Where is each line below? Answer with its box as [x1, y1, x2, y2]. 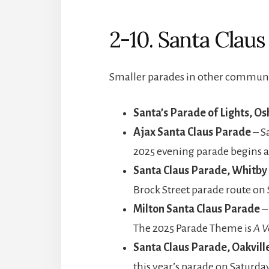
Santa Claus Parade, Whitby [133, 164, 267, 177]
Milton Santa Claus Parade [133, 202, 260, 215]
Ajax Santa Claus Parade [133, 125, 251, 138]
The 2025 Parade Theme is [133, 222, 253, 234]
